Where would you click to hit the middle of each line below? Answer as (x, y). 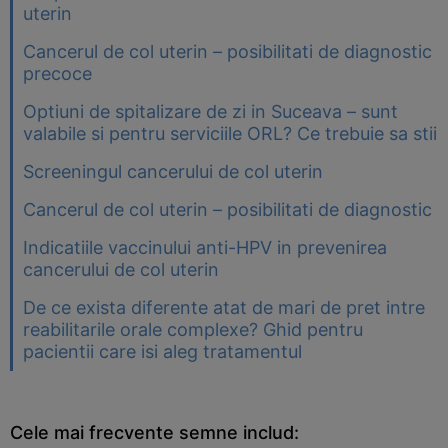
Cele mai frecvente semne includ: (154, 433)
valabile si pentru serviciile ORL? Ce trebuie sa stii (230, 134)
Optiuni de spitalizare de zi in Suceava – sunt (210, 112)
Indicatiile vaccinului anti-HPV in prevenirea (205, 248)
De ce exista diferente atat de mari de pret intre (224, 308)
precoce (57, 74)
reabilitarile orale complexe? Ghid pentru (193, 330)
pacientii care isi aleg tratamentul (162, 352)
